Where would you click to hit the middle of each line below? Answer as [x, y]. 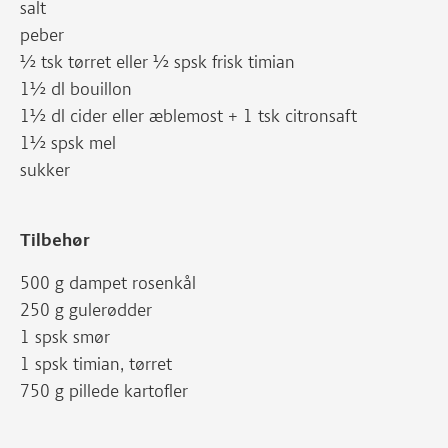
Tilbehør [55, 240]
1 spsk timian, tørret [96, 364]
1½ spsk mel [68, 143]
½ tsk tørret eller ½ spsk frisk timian [160, 62]
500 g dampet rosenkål [108, 283]
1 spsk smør [65, 337]
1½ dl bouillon [76, 89]
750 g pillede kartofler [104, 391]
